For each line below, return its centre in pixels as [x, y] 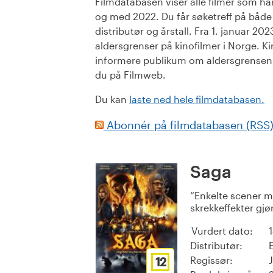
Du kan [112, 99]
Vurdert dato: [222, 231]
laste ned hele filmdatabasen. [197, 99]
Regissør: [211, 260]
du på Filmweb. [130, 75]
